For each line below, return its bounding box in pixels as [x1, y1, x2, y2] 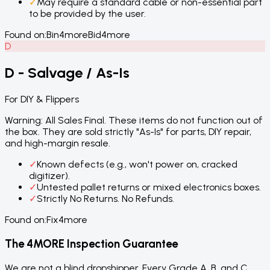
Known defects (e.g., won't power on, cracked [37, 159, 237, 171]
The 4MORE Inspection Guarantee [5, 236, 178, 251]
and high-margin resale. [5, 137, 110, 149]
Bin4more [46, 29, 88, 41]
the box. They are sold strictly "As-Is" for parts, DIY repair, [5, 126, 251, 138]
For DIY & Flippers [5, 93, 79, 105]
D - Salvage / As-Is [5, 64, 130, 82]
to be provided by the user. [29, 8, 146, 20]
